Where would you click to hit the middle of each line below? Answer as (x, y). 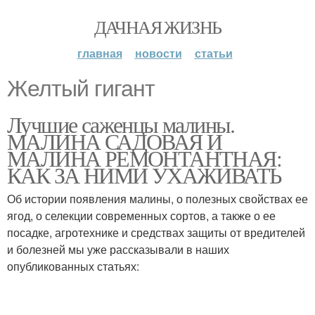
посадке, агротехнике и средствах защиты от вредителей (156, 232)
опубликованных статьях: (73, 266)
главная (99, 53)
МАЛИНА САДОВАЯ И (115, 141)
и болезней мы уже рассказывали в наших (118, 249)
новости (158, 53)
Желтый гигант (81, 89)
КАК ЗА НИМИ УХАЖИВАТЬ (144, 175)
